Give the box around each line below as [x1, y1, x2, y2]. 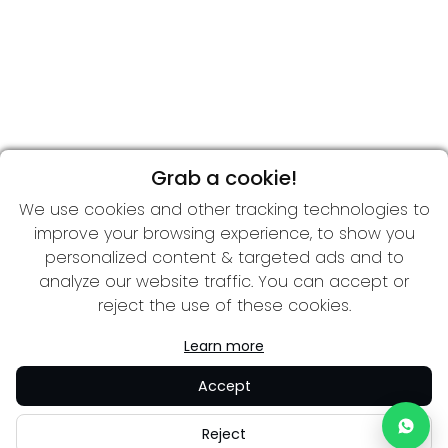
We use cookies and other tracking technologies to [18, 198, 430, 221]
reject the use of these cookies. [97, 294, 351, 317]
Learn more [184, 336, 264, 356]
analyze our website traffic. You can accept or [39, 270, 409, 293]
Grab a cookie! [151, 164, 297, 192]
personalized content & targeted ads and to [44, 246, 404, 269]
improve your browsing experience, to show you [33, 222, 415, 245]
